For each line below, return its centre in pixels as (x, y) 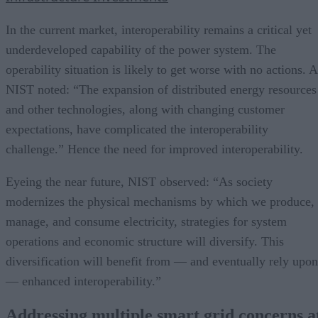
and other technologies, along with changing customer (145, 109)
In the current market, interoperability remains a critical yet (159, 29)
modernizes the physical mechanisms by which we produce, (160, 201)
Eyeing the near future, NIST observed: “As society (139, 181)
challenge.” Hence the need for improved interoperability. (154, 149)
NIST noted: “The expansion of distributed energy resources (161, 89)
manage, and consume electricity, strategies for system (146, 221)
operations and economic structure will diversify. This (145, 241)
